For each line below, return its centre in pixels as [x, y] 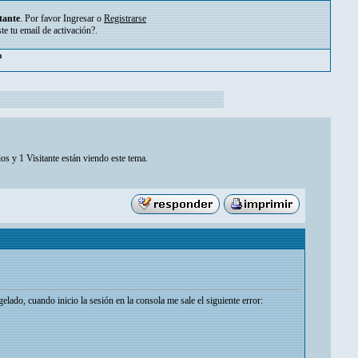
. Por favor [42, 18]
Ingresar [79, 18]
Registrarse [125, 18]
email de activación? [58, 30]
